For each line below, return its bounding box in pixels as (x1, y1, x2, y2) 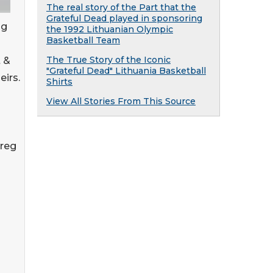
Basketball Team (46, 35, 120, 46)
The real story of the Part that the (46, 2, 196, 13)
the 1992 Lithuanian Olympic (46, 24, 173, 35)
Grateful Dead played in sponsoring (46, 13, 202, 24)
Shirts (46, 76, 73, 87)
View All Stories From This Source (46, 96, 196, 107)
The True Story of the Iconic (46, 54, 171, 65)
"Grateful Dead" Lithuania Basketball (46, 65, 206, 76)
